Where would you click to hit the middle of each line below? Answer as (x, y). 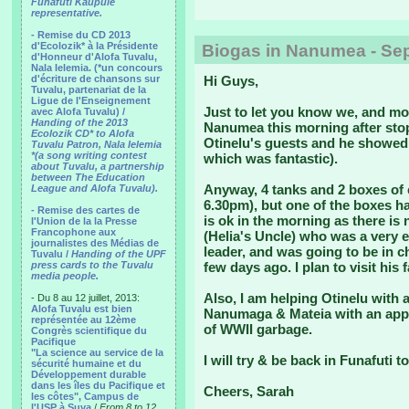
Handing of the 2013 (79, 122)
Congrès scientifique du (89, 330)
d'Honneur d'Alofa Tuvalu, (94, 57)
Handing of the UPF (119, 254)
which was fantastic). (271, 158)
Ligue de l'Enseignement (91, 100)
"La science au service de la (97, 352)
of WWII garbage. (258, 329)
